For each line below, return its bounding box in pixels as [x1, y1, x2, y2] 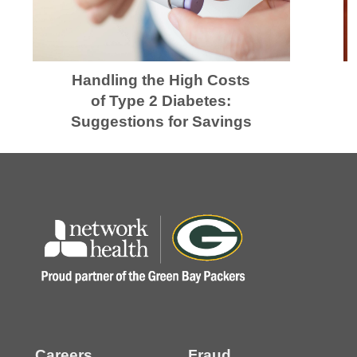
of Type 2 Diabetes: [91, 92, 231, 110]
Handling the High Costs [72, 72, 250, 89]
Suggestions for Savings [70, 113, 252, 131]
